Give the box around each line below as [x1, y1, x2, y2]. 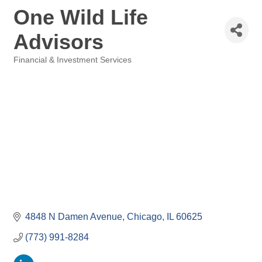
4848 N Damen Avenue [25, 212, 122, 222]
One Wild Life [13, 5, 148, 29]
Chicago [127, 212, 162, 222]
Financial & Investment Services [13, 56, 132, 64]
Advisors [13, 30, 104, 54]
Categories [13, 64, 51, 73]
